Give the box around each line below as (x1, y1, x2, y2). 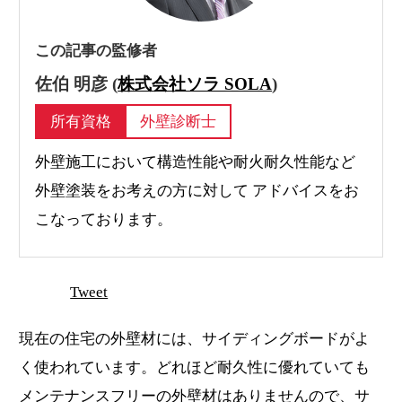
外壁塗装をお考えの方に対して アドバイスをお (35, 181, 360, 199)
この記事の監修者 (35, 42, 158, 60)
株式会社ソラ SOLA (118, 74, 273, 93)
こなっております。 (35, 210, 173, 228)
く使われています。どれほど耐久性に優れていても (19, 359, 371, 377)
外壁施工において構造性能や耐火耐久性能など (35, 153, 356, 170)
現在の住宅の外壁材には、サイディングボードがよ (19, 330, 371, 348)
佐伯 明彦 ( (35, 74, 118, 93)
